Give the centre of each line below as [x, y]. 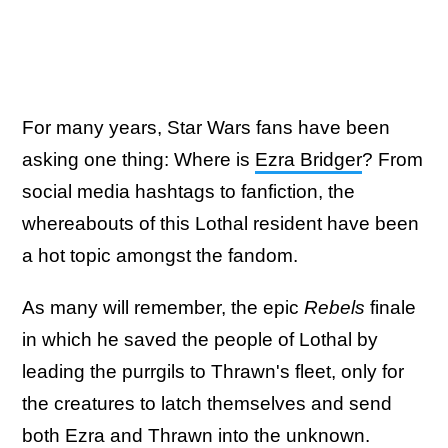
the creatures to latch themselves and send [207, 403]
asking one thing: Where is [138, 159]
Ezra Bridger [308, 159]
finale [393, 307]
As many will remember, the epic [163, 307]
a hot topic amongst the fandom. [160, 255]
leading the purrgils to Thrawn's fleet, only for [213, 371]
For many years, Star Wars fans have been [206, 127]
